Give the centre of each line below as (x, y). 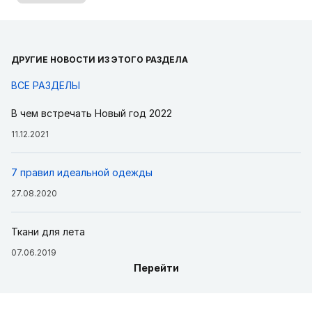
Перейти (156, 267)
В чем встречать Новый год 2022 (92, 113)
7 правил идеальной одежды (82, 172)
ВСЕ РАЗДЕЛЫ (46, 85)
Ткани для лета (48, 231)
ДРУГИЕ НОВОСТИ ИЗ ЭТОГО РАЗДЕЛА (100, 59)
